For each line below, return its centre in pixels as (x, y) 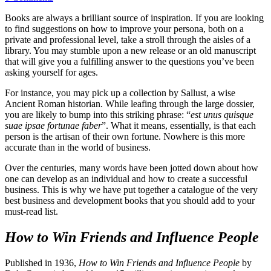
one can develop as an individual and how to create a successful (126, 178)
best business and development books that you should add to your (130, 200)
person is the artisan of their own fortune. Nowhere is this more (125, 136)
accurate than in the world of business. (78, 147)
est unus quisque (222, 114)
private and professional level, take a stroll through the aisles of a (128, 39)
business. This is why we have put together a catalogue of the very (131, 189)
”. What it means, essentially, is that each (179, 125)
